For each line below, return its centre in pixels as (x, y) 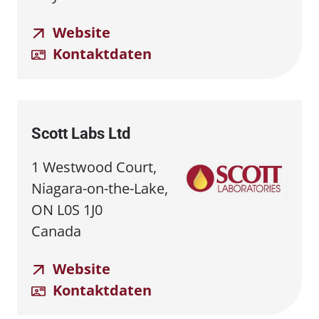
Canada (56, 231)
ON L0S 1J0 (67, 209)
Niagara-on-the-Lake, (100, 188)
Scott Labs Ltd (81, 133)
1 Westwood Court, (94, 167)
